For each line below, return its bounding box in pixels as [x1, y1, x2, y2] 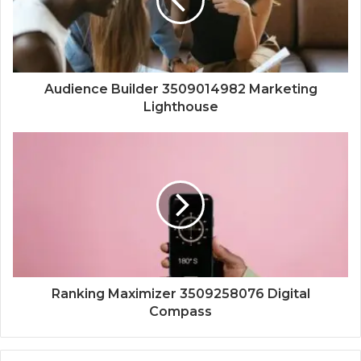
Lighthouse [143, 98, 218, 114]
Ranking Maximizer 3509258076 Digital [51, 285, 310, 301]
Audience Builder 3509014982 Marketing [44, 81, 317, 97]
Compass [149, 303, 212, 319]
